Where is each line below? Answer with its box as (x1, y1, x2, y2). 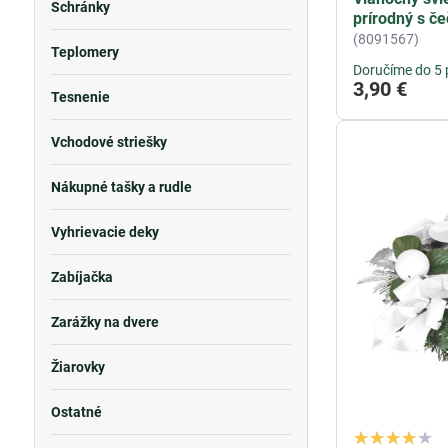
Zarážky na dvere (50, 314, 159, 330)
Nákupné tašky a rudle (50, 179, 192, 195)
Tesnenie (50, 89, 110, 105)
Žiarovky (50, 359, 105, 375)
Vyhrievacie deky (50, 224, 159, 240)
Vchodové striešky (50, 134, 167, 150)
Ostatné (50, 404, 102, 420)
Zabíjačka (50, 269, 113, 285)
